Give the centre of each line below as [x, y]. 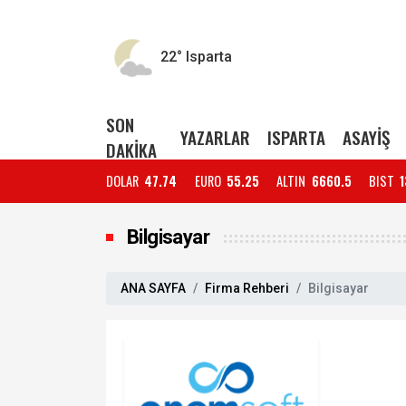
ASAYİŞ [366, 137]
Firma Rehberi [247, 288]
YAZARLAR [215, 137]
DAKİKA [131, 150]
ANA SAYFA [153, 288]
